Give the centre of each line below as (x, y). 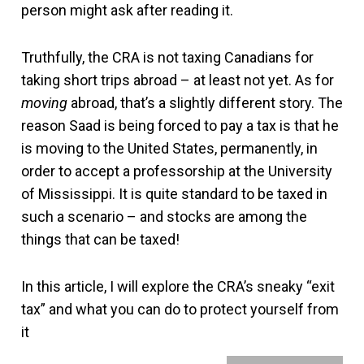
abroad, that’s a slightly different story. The (205, 103)
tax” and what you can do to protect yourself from (180, 309)
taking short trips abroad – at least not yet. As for (178, 80)
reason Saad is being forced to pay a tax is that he (180, 126)
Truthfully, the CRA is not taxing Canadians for (167, 57)
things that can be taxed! (100, 239)
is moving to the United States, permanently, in (169, 148)
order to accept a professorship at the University (177, 171)
